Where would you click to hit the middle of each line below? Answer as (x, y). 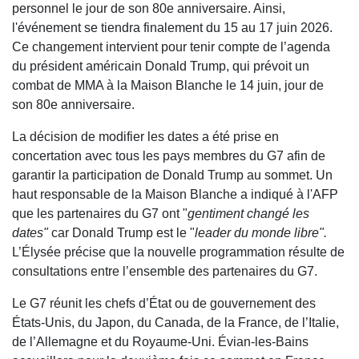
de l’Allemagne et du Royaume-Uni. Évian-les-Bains (160, 342)
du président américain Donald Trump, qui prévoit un (161, 67)
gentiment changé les (248, 214)
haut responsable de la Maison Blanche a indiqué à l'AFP (175, 195)
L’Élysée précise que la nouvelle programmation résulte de (178, 252)
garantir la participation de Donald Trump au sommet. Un (172, 175)
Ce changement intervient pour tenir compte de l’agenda (171, 47)
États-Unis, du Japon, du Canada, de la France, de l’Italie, (175, 323)
